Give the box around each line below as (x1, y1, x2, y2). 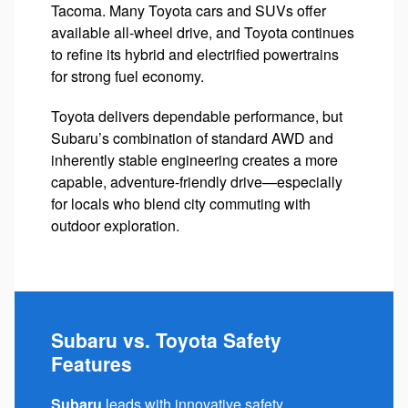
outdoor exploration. (51, 214, 179, 236)
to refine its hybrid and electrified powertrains (51, 43, 339, 65)
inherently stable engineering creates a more (51, 148, 338, 170)
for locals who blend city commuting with (51, 192, 311, 214)
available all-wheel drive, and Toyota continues (51, 21, 354, 43)
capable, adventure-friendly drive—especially (51, 170, 342, 192)
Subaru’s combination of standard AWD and (51, 127, 333, 148)
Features (51, 349, 132, 377)
